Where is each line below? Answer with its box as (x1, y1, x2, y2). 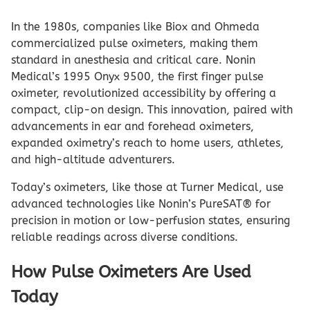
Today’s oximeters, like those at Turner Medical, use (11, 181, 284, 194)
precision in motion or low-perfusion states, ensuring (11, 214, 290, 228)
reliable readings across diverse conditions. (11, 230, 238, 244)
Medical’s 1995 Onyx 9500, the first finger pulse (11, 70, 264, 84)
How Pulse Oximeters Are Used (11, 262, 251, 282)
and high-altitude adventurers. (11, 153, 175, 167)
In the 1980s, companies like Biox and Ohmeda (11, 20, 259, 34)
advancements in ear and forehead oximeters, (11, 120, 254, 134)
